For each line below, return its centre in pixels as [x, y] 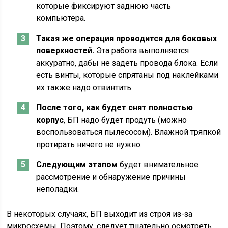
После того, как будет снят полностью [115, 108]
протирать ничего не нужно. [89, 144]
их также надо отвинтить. [85, 87]
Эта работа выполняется [142, 51]
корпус [50, 120]
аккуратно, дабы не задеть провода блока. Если [127, 63]
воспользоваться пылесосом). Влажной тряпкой [129, 132]
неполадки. [58, 189]
